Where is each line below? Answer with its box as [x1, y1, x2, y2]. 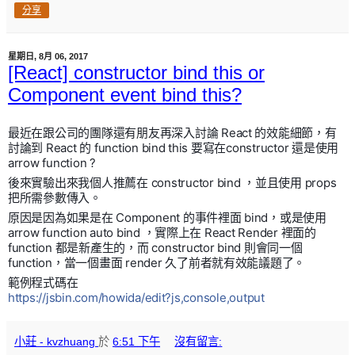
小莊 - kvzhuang [14, 334, 95, 348]
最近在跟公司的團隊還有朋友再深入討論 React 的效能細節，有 [8, 124, 337, 140]
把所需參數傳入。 [8, 189, 101, 205]
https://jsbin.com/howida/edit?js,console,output [8, 289, 265, 305]
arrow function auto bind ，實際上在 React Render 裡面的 [8, 224, 316, 240]
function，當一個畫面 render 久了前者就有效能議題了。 [8, 254, 306, 270]
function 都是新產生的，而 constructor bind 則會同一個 [8, 239, 303, 255]
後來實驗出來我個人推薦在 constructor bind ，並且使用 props [8, 174, 337, 190]
